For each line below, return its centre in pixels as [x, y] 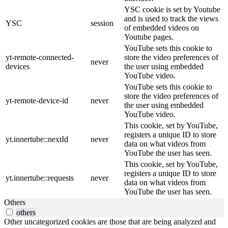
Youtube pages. [149, 37]
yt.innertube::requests [40, 178]
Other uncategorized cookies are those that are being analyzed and [110, 222]
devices [18, 67]
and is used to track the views [171, 19]
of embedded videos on [162, 28]
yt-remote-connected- [40, 58]
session [102, 23]
